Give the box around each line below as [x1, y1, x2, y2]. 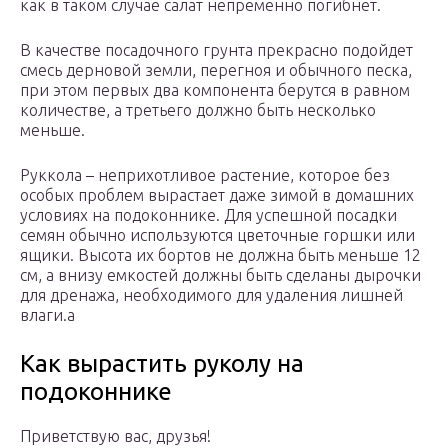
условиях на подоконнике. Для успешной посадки [20, 206, 397, 225]
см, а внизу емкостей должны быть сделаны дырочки [20, 266, 421, 285]
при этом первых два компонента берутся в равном [20, 81, 410, 100]
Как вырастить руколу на [20, 350, 304, 378]
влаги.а [20, 306, 75, 325]
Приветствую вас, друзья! [20, 427, 211, 446]
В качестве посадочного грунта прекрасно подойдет [20, 41, 413, 60]
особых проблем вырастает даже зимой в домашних [20, 186, 414, 205]
